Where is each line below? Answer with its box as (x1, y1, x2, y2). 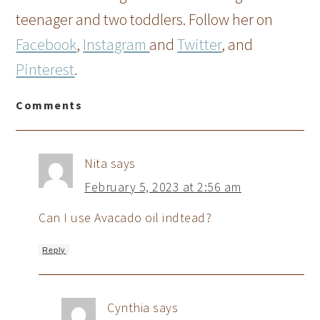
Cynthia (107, 299, 150, 316)
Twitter (177, 34, 222, 54)
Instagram (83, 34, 150, 54)
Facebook (16, 34, 77, 54)
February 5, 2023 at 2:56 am (84, 178, 241, 195)
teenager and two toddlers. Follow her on (16, 9, 274, 29)
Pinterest (16, 59, 75, 79)
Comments (16, 97, 83, 112)
